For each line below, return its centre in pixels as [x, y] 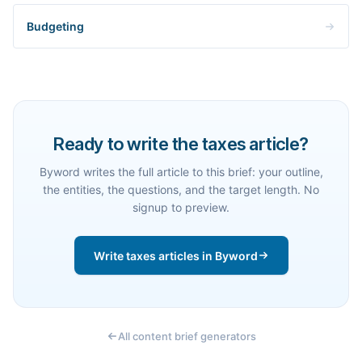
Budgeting [55, 26]
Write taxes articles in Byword [175, 255]
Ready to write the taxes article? [181, 144]
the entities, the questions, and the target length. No [181, 189]
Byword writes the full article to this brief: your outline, [181, 172]
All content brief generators [187, 336]
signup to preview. [181, 207]
